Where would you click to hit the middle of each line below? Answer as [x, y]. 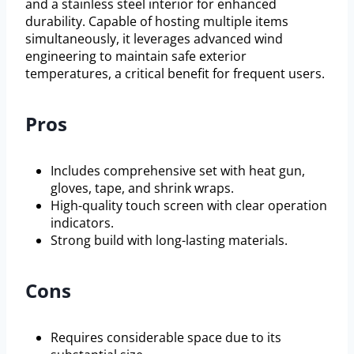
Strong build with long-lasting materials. [169, 240]
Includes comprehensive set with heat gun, [178, 170]
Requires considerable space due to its [166, 337]
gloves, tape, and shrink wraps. [142, 188]
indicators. [82, 222]
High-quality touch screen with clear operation [189, 205]
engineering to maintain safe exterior [136, 56]
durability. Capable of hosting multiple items [157, 21]
